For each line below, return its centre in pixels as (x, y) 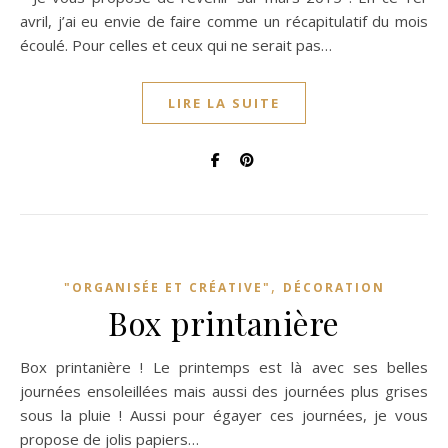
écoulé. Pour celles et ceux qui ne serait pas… (176, 45)
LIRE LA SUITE (224, 103)
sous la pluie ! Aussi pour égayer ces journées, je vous (224, 415)
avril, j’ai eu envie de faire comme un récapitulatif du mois (224, 21)
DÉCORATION (333, 287)
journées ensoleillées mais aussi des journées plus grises (224, 391)
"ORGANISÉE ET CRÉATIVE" (167, 287)
